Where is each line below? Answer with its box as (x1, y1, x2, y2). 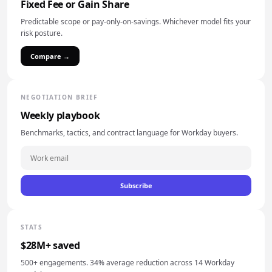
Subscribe (120, 181, 152, 190)
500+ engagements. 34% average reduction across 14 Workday (21, 257, 234, 268)
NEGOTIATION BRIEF (21, 93, 98, 101)
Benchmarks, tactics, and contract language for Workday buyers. (21, 127, 238, 138)
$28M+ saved (21, 239, 80, 252)
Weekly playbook (21, 109, 100, 122)
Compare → (30, 52, 70, 61)
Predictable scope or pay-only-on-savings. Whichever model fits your (21, 16, 251, 27)
